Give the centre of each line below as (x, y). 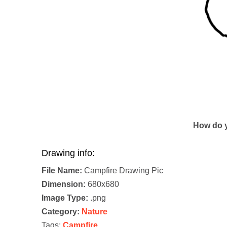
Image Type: (65, 198)
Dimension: (64, 184)
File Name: (62, 171)
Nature (94, 212)
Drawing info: (68, 153)
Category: (61, 212)
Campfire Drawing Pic (123, 171)
